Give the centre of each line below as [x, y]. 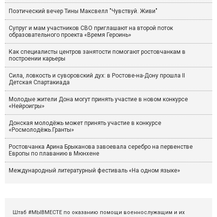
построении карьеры [37, 59]
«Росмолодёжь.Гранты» [41, 130]
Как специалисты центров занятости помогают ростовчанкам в [97, 52]
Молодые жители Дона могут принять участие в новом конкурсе [98, 100]
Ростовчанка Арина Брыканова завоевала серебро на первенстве [101, 147]
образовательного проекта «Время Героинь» [70, 35]
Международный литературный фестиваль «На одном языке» [94, 171]
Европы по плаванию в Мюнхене [54, 154]
